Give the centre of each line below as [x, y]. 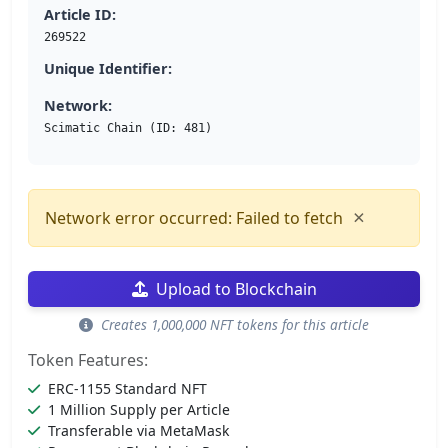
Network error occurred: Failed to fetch [194, 218]
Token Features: [88, 360]
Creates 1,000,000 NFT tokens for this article [233, 325]
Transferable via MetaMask [138, 431]
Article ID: [80, 15]
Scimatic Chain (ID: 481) [128, 128]
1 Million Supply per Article [139, 410]
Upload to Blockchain [236, 289]
